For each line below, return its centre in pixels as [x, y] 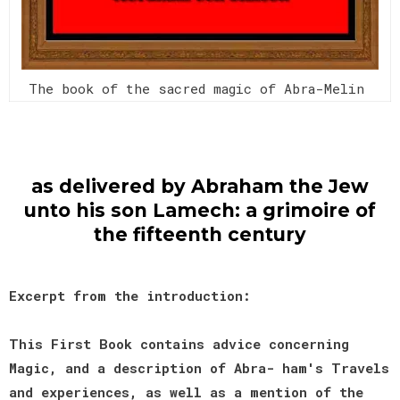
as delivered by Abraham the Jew [200, 186]
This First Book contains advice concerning [179, 343]
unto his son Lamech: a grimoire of [200, 210]
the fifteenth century [200, 234]
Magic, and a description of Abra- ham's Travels [199, 367]
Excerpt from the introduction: [130, 295]
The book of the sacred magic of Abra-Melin [200, 88]
